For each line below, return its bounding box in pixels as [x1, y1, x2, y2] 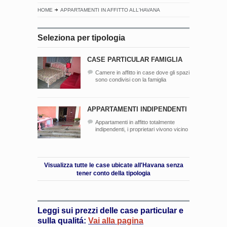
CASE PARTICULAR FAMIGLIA [87, 55, 182, 63]
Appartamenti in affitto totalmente [95, 119, 175, 125]
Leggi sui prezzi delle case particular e [37, 206, 183, 215]
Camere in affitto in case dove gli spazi [95, 69, 190, 75]
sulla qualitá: [37, 216, 86, 225]
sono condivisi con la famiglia [95, 76, 166, 83]
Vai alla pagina [88, 216, 143, 225]
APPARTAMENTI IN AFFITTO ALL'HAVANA [60, 7, 160, 13]
